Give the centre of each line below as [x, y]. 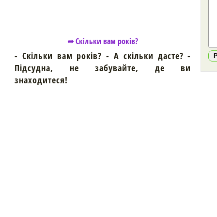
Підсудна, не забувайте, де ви [103, 68]
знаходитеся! [41, 80]
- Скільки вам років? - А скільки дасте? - [103, 56]
